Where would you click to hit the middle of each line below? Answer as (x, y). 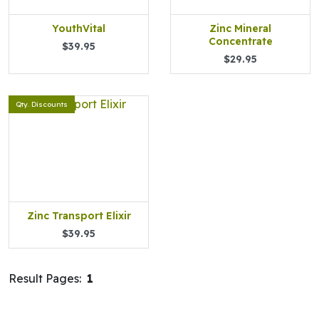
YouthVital (79, 28)
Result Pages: (48, 278)
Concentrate (240, 41)
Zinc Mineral (240, 28)
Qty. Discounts (42, 104)
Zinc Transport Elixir (79, 216)
